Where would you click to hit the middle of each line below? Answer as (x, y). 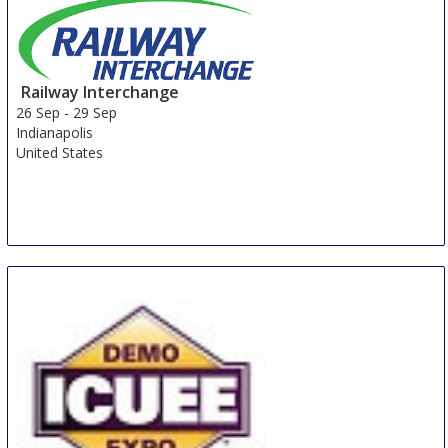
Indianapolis (55, 132)
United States (60, 152)
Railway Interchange (100, 91)
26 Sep (38, 112)
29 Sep (95, 112)
